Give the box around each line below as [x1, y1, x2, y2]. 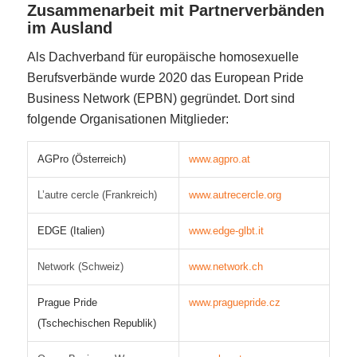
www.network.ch [188, 260, 263, 273]
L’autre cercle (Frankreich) [37, 188, 157, 201]
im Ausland [26, 18, 112, 37]
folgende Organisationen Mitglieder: [26, 112, 229, 127]
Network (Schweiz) [37, 260, 124, 273]
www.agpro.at [188, 152, 250, 165]
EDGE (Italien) [37, 224, 104, 237]
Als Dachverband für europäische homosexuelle [26, 50, 299, 65]
